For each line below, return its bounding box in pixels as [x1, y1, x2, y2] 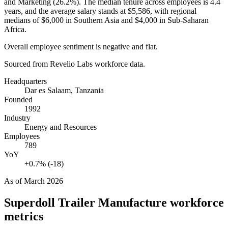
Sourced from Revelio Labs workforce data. [4, 59, 145, 68]
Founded [4, 95, 33, 104]
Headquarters [4, 76, 47, 85]
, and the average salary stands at [21, 6, 128, 15]
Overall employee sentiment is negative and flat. [4, 42, 158, 51]
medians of [4, 15, 41, 24]
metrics [4, 209, 43, 223]
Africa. [4, 24, 26, 34]
